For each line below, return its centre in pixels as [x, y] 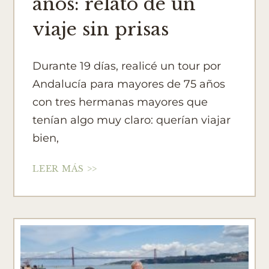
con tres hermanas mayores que [120, 102]
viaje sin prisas [101, 29]
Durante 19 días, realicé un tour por [127, 66]
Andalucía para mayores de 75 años [129, 84]
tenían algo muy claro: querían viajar [132, 120]
